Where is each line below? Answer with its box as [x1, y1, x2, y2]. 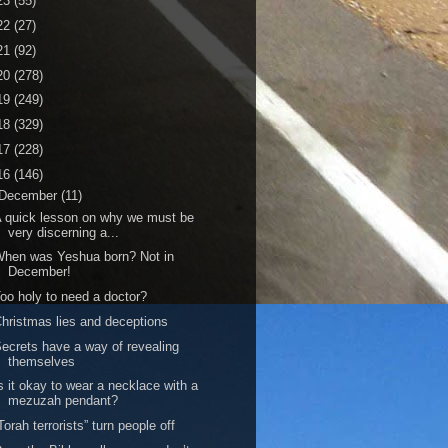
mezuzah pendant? [8, 393, 119, 409]
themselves [8, 353, 76, 369]
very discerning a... [8, 224, 120, 240]
